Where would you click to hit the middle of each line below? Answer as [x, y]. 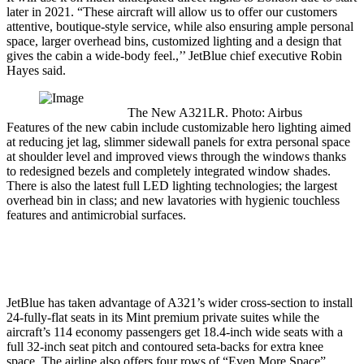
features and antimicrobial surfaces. [96, 215]
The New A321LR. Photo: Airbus [214, 113]
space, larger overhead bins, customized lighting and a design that [174, 41]
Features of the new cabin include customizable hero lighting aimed [179, 128]
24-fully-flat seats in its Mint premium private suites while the [163, 318]
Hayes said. [36, 71]
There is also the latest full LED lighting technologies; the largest [172, 186]
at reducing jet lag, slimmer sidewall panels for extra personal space [178, 142]
